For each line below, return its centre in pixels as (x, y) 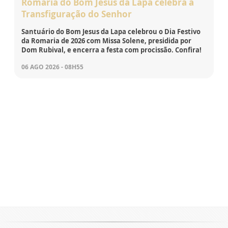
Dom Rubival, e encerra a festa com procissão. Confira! (111, 50)
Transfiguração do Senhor (77, 14)
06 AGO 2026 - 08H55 (52, 67)
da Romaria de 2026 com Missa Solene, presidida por (106, 41)
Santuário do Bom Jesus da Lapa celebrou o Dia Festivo (111, 32)
